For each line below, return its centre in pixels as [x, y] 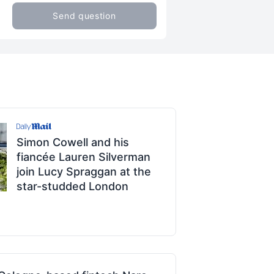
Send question [84, 16]
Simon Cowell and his [73, 142]
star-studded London [72, 186]
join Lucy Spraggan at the [84, 172]
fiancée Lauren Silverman [83, 157]
